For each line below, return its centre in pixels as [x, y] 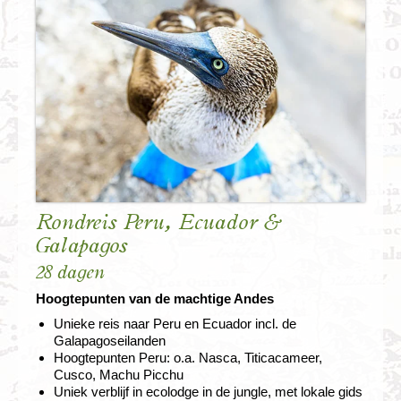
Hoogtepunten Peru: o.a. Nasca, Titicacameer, [188, 357]
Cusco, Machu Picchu [119, 374]
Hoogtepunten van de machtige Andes [155, 298]
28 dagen [70, 272]
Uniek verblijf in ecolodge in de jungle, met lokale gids [208, 391]
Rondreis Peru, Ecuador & [158, 222]
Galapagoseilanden [110, 340]
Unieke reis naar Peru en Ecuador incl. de [175, 323]
